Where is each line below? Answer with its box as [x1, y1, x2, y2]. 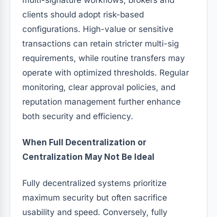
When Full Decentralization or [22, 137, 146, 147]
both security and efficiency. [22, 111, 133, 121]
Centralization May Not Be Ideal [22, 152, 155, 162]
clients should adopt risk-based [22, 9, 144, 19]
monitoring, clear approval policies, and [22, 82, 175, 92]
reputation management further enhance [22, 96, 181, 107]
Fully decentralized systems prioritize [22, 178, 167, 188]
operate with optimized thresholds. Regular [22, 67, 189, 77]
